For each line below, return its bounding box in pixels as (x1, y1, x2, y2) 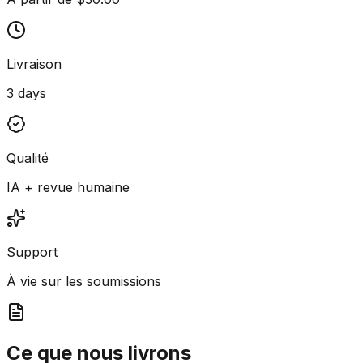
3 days (6, 84, 46, 101)
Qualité (6, 149, 49, 166)
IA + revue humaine (6, 178, 130, 195)
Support (6, 243, 58, 260)
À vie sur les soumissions (6, 272, 161, 289)
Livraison (6, 55, 62, 72)
